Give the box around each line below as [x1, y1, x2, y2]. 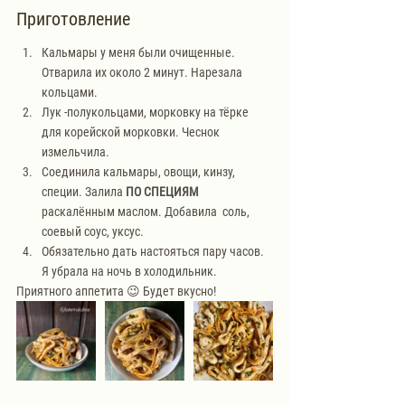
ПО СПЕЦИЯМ [126, 184, 199, 199]
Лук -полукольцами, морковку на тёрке [42, 104, 251, 119]
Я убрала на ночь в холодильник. [42, 263, 217, 278]
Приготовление [16, 7, 130, 30]
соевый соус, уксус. [42, 223, 146, 239]
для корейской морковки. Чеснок [42, 124, 222, 139]
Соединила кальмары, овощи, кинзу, [42, 164, 238, 179]
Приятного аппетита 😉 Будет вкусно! [16, 283, 216, 298]
